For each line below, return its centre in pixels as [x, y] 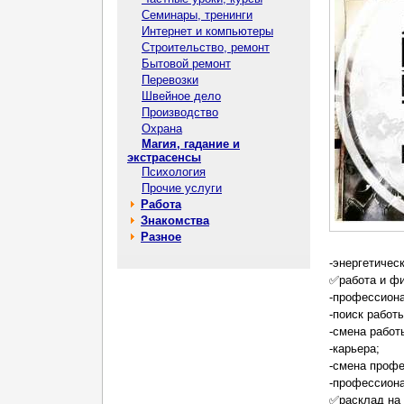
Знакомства [175, 220]
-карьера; [354, 349]
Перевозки [170, 80]
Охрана [162, 129]
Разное [161, 237]
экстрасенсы [164, 157]
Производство [180, 112]
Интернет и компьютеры [207, 31]
